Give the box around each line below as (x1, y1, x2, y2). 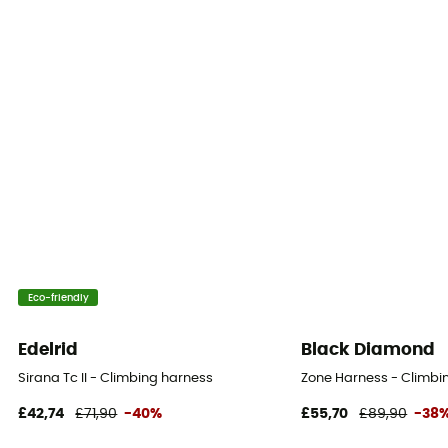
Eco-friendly (27, 292, 89, 303)
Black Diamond (301, 341, 436, 359)
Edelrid (18, 341, 79, 359)
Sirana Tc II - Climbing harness (18, 371, 214, 385)
